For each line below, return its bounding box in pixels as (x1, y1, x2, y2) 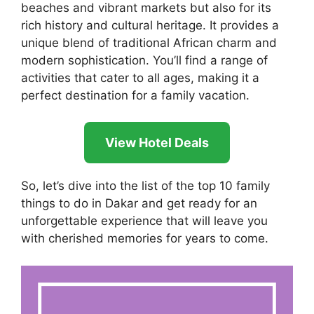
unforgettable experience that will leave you (21, 214, 268, 228)
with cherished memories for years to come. (21, 231, 268, 246)
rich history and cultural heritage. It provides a (21, 18, 279, 32)
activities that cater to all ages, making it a (21, 70, 259, 85)
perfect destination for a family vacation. (21, 88, 250, 102)
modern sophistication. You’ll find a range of (21, 53, 268, 67)
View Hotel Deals (105, 135, 209, 151)
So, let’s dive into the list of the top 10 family (21, 179, 270, 193)
